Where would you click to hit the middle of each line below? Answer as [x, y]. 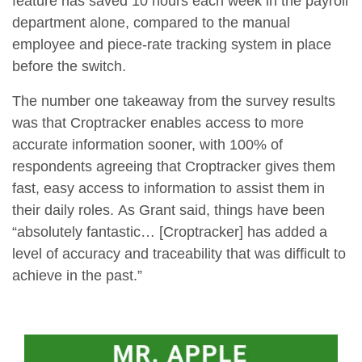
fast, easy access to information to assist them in [168, 189]
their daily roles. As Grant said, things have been [168, 210]
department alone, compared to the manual [151, 23]
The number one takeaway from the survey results [174, 101]
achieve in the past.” [77, 276]
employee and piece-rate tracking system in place [172, 45]
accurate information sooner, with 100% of [147, 145]
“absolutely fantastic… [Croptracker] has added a [170, 232]
